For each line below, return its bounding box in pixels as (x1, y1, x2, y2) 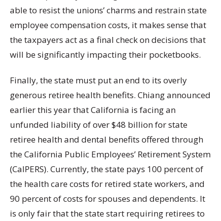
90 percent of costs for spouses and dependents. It (10, 192, 205, 204)
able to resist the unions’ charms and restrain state (10, 4, 207, 16)
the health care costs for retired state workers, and (10, 178, 205, 189)
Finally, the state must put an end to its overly (10, 74, 187, 86)
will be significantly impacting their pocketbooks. (10, 49, 201, 61)
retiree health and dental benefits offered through (10, 133, 203, 145)
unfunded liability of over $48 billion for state (10, 118, 187, 130)
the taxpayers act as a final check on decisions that (10, 34, 206, 46)
